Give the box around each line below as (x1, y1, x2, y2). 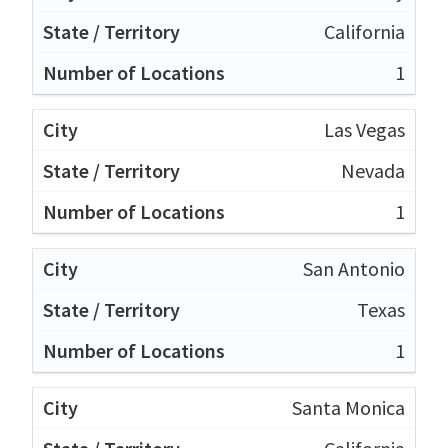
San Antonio (303, 255, 405, 281)
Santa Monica (292, 394, 405, 420)
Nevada (341, 157, 405, 183)
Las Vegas (324, 116, 405, 142)
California (324, 18, 405, 44)
